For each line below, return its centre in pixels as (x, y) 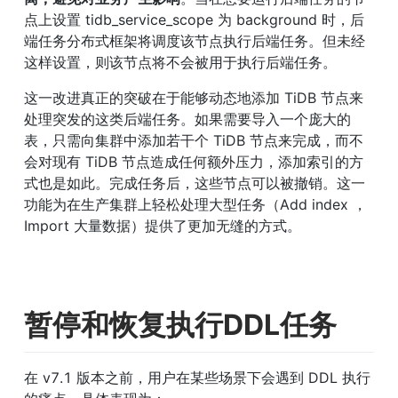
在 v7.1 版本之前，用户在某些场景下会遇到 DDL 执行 (197, 377)
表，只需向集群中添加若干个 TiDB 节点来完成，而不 (194, 141)
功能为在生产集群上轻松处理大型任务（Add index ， (195, 205)
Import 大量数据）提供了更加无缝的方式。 (163, 226)
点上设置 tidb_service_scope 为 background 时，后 (194, 20)
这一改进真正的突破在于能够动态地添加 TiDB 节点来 (194, 98)
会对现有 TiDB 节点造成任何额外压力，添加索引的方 (194, 162)
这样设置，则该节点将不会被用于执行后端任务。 (180, 63)
